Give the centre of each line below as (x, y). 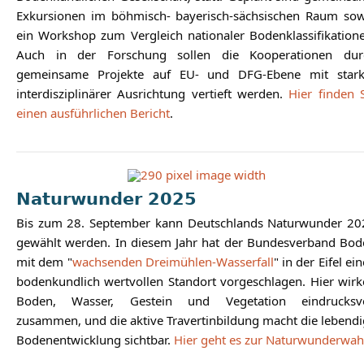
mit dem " (44, 262)
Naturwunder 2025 (106, 199)
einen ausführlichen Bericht (93, 113)
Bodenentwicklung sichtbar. (95, 340)
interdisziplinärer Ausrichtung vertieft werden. (153, 93)
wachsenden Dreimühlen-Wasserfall (173, 262)
